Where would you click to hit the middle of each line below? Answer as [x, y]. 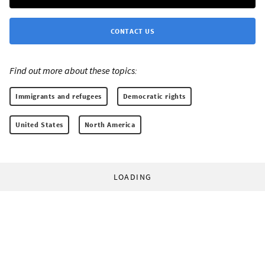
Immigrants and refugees [59, 96]
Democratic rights [154, 96]
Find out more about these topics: [73, 70]
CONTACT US [132, 31]
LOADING [132, 177]
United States [39, 124]
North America [110, 124]
